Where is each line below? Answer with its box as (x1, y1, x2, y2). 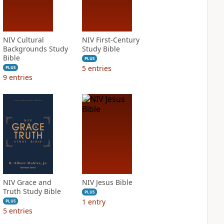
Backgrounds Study (2, 44, 68, 53)
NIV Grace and (2, 177, 51, 187)
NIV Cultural (2, 35, 44, 44)
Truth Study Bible (2, 186, 61, 196)
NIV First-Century (81, 35, 139, 44)
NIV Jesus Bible (81, 177, 132, 187)
